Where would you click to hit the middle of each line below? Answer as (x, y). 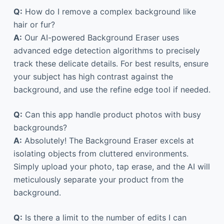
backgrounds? (40, 127)
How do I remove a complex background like (109, 11)
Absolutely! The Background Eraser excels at (108, 140)
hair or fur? (34, 24)
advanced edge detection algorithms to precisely (106, 50)
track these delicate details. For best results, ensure (111, 63)
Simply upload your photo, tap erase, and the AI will (111, 166)
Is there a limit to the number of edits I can (104, 217)
